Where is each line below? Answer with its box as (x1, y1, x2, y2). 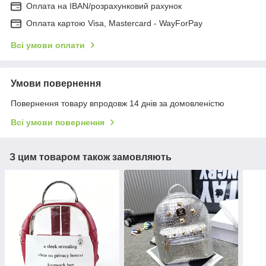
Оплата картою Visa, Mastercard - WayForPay (26, 18, 202, 28)
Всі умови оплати (11, 40, 85, 50)
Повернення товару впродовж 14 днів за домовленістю (11, 98, 224, 108)
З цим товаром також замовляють (9, 151, 172, 162)
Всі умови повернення (11, 117, 104, 127)
